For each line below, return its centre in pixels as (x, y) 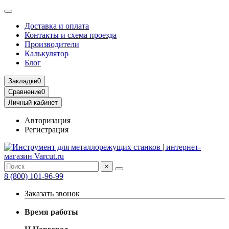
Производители (52, 44)
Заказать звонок (52, 193)
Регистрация (47, 130)
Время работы (51, 212)
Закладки (23, 81)
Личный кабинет (33, 102)
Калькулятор (47, 53)
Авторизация (48, 120)
